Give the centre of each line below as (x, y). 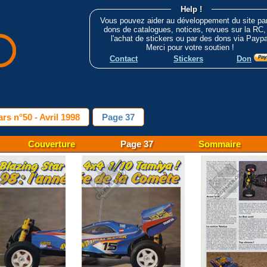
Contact (124, 59)
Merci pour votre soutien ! (191, 48)
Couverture (52, 144)
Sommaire (220, 144)
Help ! (191, 9)
